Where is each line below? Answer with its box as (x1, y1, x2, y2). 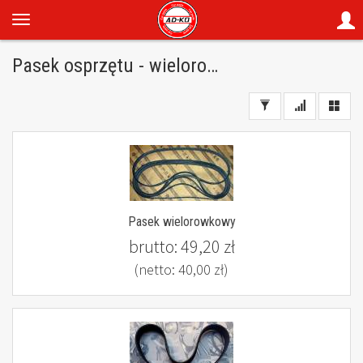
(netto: (135, 260, 178, 279)
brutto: (128, 235, 181, 258)
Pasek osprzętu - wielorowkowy (207, 54, 218, 77)
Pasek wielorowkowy (127, 214, 236, 229)
